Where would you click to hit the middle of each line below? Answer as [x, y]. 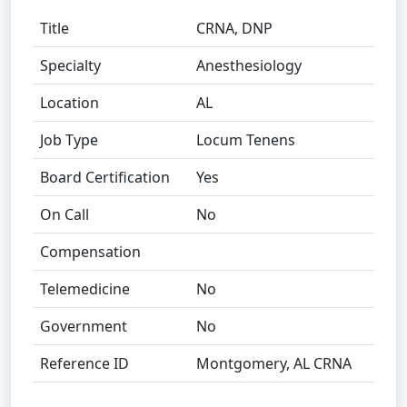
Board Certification [105, 177]
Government [84, 326]
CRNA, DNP [234, 28]
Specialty [70, 65]
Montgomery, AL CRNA [274, 363]
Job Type [69, 140]
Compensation [90, 252]
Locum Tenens [246, 140]
